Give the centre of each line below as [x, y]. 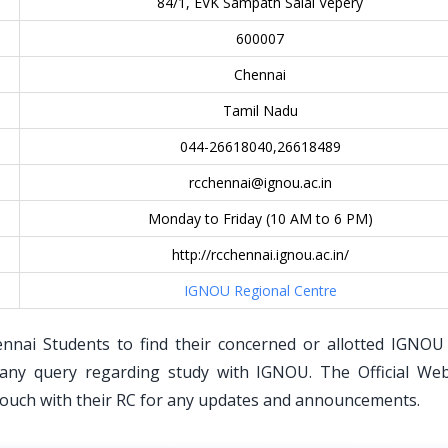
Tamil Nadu [260, 110]
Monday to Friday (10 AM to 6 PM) [260, 218]
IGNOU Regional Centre [260, 290]
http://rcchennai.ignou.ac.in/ [260, 254]
